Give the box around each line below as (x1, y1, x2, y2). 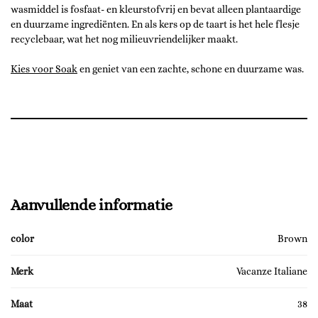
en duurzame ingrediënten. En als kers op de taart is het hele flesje (11, 18, 300, 31)
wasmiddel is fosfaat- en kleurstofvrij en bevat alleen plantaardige (11, 4, 301, 16)
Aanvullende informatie (11, 195, 173, 214)
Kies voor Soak (11, 63, 77, 75)
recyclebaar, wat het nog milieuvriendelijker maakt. (11, 33, 238, 45)
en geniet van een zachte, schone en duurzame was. (77, 63, 304, 75)
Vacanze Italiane (236, 265, 307, 277)
